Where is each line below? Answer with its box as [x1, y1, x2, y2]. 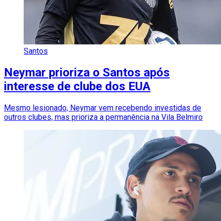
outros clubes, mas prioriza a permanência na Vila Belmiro [4, 112, 203, 122]
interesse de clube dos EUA [4, 79, 150, 94]
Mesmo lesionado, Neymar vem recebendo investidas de [4, 103, 201, 113]
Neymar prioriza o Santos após [4, 66, 170, 80]
